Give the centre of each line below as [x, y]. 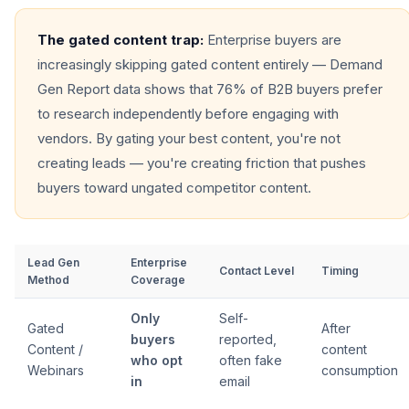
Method [48, 280]
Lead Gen [53, 262]
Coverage [158, 280]
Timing [340, 271]
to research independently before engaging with [188, 114]
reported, [248, 339]
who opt [157, 360]
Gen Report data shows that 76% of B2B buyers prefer [210, 89]
